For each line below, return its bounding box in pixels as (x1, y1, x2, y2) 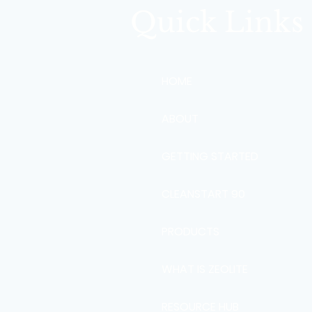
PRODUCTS (162, 223, 219, 240)
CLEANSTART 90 (162, 185, 245, 202)
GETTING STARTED (162, 148, 258, 164)
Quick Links (130, 4, 304, 40)
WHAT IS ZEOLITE (162, 260, 248, 277)
